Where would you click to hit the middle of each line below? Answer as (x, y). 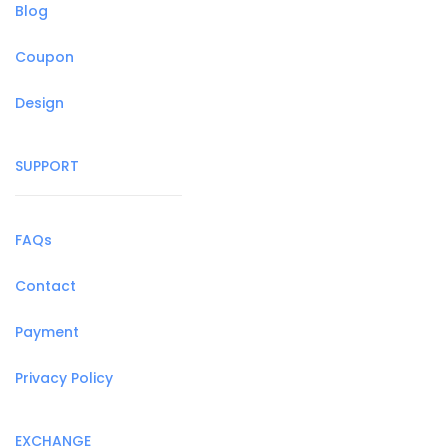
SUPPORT (47, 166)
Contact (45, 286)
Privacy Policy (64, 378)
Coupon (44, 57)
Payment (47, 332)
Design (39, 103)
